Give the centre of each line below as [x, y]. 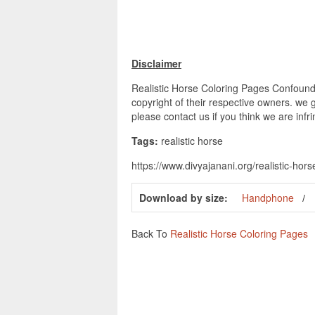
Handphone [268, 197]
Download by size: [184, 197]
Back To [151, 233]
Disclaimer [156, 63]
